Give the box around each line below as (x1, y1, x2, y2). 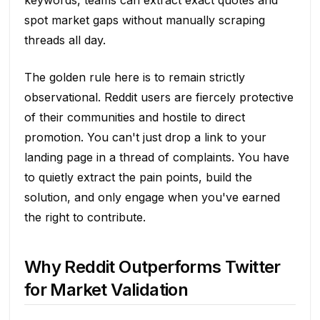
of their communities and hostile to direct (24, 109, 245, 124)
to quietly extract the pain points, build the (24, 169, 252, 184)
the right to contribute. (24, 209, 146, 224)
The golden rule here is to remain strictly (24, 69, 245, 84)
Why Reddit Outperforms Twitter (24, 256, 281, 277)
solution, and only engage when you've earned (24, 189, 280, 204)
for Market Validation (24, 279, 189, 300)
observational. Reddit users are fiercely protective (24, 89, 294, 104)
